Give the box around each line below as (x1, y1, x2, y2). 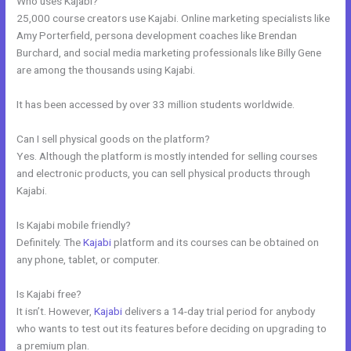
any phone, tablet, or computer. (16, 252, 161, 266)
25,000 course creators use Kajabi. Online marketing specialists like (16, 12, 331, 25)
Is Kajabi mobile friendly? (16, 218, 132, 231)
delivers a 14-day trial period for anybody (122, 304, 316, 317)
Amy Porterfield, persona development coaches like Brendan (16, 29, 298, 42)
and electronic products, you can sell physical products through (16, 166, 311, 179)
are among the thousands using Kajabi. (16, 63, 196, 77)
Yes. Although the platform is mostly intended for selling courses (16, 149, 318, 162)
